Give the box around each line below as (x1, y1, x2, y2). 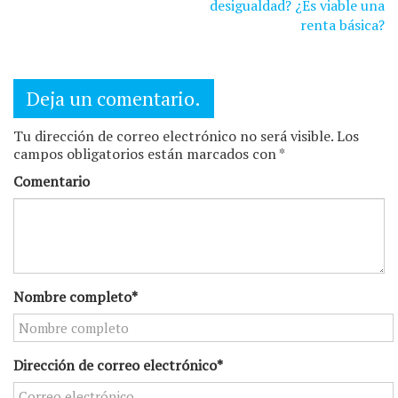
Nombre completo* (13, 286, 138, 306)
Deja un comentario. (27, 85, 201, 112)
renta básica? (300, 15, 385, 36)
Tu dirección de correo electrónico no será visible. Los (13, 126, 359, 147)
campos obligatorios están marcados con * (13, 144, 285, 164)
